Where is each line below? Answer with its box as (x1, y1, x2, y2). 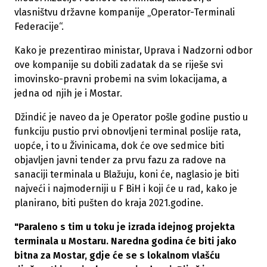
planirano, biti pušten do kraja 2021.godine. (14, 197, 203, 209)
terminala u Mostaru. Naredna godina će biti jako (14, 235, 237, 247)
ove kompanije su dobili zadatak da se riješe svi (14, 59, 223, 71)
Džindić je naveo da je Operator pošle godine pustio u (14, 111, 248, 123)
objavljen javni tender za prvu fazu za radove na (14, 154, 226, 166)
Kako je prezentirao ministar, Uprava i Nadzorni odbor (14, 45, 253, 57)
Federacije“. (14, 21, 64, 33)
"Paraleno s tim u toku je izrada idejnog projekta (14, 221, 235, 233)
